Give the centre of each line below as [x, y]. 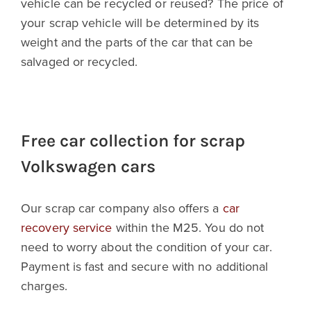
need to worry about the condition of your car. [146, 246]
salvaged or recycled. [79, 62]
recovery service [67, 227]
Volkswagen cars [88, 167]
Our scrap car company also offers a [122, 208]
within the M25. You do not [188, 227]
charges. [44, 285]
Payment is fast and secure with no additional [145, 266]
